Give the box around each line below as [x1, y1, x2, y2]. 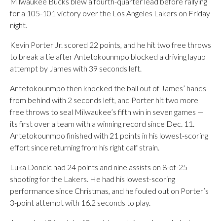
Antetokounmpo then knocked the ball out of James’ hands [10, 83, 206, 93]
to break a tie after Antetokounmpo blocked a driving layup [10, 52, 206, 61]
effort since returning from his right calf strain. [10, 143, 159, 152]
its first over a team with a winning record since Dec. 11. [10, 119, 194, 128]
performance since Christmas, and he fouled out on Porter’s [10, 186, 209, 195]
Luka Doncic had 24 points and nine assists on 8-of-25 [10, 162, 187, 172]
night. [10, 20, 27, 30]
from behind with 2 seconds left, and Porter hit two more [10, 95, 198, 105]
